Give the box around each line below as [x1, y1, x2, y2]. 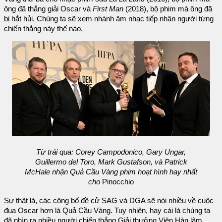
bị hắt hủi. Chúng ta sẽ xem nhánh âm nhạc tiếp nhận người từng [4, 14, 214, 23]
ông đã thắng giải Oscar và [4, 4, 93, 13]
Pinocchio [100, 177, 134, 186]
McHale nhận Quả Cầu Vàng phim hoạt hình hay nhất [25, 167, 197, 176]
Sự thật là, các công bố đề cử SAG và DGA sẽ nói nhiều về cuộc [4, 196, 214, 205]
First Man [93, 4, 123, 13]
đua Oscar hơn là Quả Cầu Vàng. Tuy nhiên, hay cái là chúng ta [4, 206, 210, 215]
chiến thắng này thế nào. [4, 24, 83, 33]
